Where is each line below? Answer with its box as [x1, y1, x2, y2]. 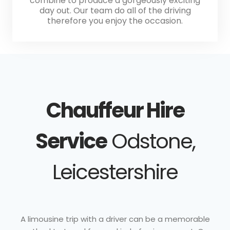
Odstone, [106, 126, 195, 156]
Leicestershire [52, 157, 178, 186]
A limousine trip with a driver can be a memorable [20, 213, 210, 224]
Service [35, 126, 107, 156]
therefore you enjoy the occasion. [47, 14, 183, 27]
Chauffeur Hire [46, 95, 184, 125]
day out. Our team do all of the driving [39, 4, 191, 16]
